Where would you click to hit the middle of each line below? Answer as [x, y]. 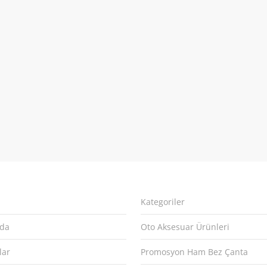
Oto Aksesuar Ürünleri [185, 227]
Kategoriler [162, 202]
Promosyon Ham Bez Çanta [194, 252]
